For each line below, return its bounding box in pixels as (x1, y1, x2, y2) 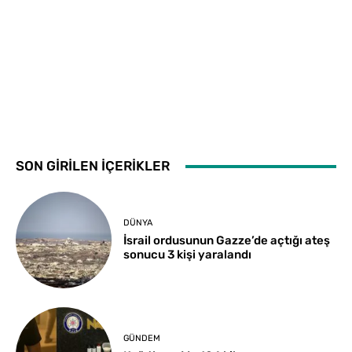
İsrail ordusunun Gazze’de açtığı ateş (123, 233, 331, 248)
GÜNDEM (123, 332, 161, 343)
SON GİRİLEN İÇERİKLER (16, 158, 170, 174)
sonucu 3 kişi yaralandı (123, 247, 252, 262)
